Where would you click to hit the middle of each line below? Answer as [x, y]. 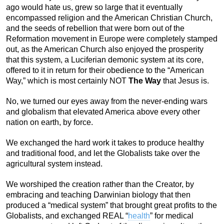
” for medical [172, 215]
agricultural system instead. [54, 163]
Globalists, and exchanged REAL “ [67, 215]
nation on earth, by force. [49, 122]
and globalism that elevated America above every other [103, 111]
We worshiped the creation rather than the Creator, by [100, 184]
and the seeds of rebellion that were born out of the [95, 28]
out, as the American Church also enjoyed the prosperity [105, 49]
